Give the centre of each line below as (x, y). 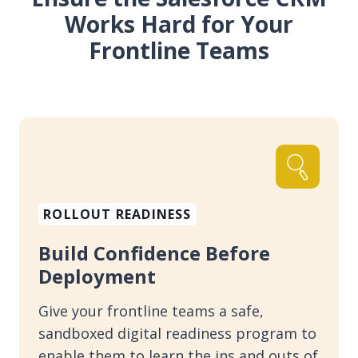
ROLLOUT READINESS (117, 215)
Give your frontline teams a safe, (151, 311)
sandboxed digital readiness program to (177, 334)
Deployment (97, 276)
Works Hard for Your (179, 24)
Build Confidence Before (154, 253)
